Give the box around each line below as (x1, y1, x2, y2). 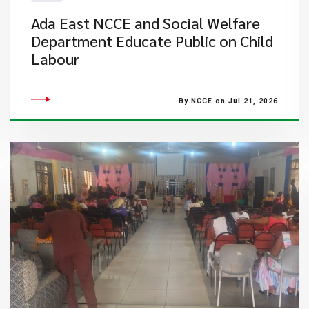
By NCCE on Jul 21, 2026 (178, 97, 278, 105)
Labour (30, 49, 79, 68)
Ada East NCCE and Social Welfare (30, 13, 260, 32)
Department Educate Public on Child (30, 31, 273, 50)
